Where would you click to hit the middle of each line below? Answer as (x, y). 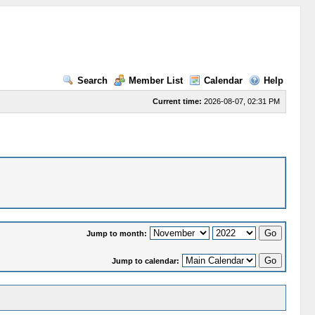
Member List (155, 81)
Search (92, 81)
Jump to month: (116, 233)
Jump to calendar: (145, 261)
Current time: (177, 102)
